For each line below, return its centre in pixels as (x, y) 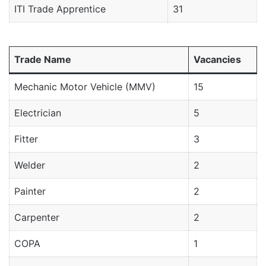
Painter (30, 191)
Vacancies (217, 59)
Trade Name (43, 59)
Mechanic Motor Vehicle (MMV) (85, 86)
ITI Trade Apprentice (60, 9)
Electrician (38, 113)
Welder (30, 165)
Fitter (26, 139)
